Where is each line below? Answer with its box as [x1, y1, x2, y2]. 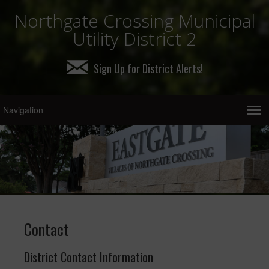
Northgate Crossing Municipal [14, 8, 255, 33]
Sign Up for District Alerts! [93, 61, 203, 76]
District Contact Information [24, 248, 153, 267]
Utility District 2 [73, 26, 196, 51]
